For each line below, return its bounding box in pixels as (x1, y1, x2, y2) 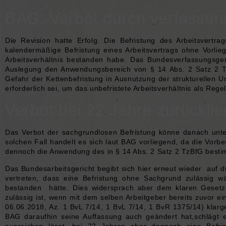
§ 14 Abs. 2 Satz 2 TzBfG (116, 147, 203, 156)
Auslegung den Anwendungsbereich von (5, 65, 150, 73)
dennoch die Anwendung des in (5, 147, 116, 156)
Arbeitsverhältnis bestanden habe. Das (5, 55, 148, 64)
